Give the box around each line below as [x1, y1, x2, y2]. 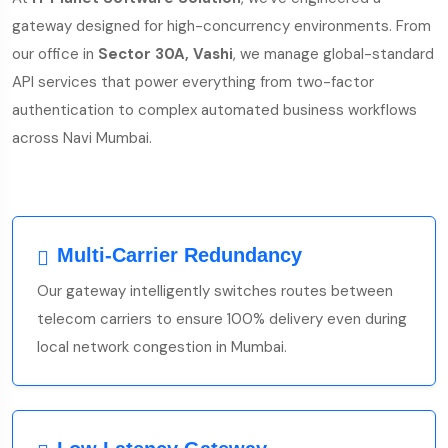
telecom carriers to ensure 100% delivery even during [37, 309, 407, 329]
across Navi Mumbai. [12, 128, 152, 148]
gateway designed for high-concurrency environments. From [12, 16, 431, 36]
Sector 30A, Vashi [98, 44, 233, 64]
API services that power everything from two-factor [12, 72, 374, 92]
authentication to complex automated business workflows [12, 100, 417, 120]
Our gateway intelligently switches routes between [37, 281, 393, 301]
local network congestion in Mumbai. [37, 337, 287, 357]
